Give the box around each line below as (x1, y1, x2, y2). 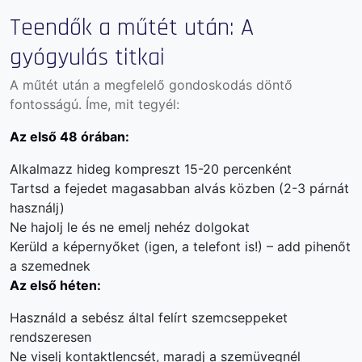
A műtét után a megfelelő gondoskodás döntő (10, 76, 293, 93)
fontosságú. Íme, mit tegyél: (10, 95, 179, 112)
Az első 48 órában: (10, 128, 129, 145)
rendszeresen (10, 328, 91, 345)
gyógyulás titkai (10, 41, 165, 73)
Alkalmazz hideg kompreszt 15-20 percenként (10, 160, 292, 177)
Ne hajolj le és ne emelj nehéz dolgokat (10, 218, 250, 235)
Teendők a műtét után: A (10, 11, 254, 43)
